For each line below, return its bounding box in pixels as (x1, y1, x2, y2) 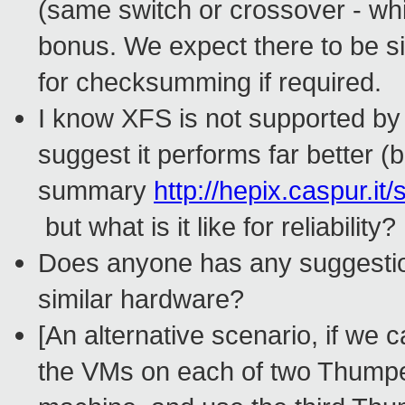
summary (38, 175, 154, 206)
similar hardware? (38, 284, 244, 315)
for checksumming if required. (38, 67, 381, 98)
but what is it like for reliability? (38, 212, 396, 242)
